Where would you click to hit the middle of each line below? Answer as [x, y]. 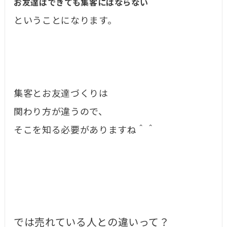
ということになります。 [65, 21]
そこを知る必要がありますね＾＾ [85, 130]
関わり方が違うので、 [61, 112]
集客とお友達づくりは [61, 94]
